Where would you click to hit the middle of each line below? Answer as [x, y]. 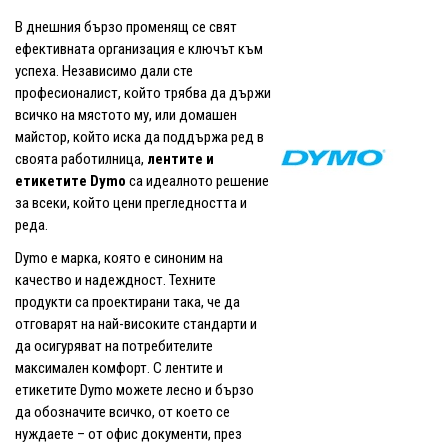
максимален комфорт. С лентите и [119, 367]
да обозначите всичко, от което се [122, 411]
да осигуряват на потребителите [114, 345]
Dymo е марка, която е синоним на [119, 257]
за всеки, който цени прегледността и [131, 202]
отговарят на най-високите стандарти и [136, 323]
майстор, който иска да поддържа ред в [139, 136]
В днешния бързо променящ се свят [126, 26]
